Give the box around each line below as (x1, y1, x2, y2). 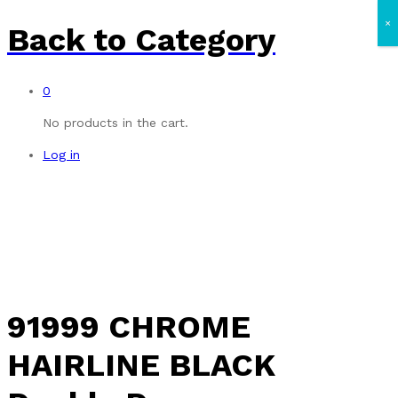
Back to (7, 21, 126, 60)
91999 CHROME (7, 308, 251, 346)
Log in (43, 147, 80, 163)
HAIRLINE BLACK (7, 346, 275, 385)
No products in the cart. (43, 115, 188, 131)
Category (126, 21, 275, 60)
